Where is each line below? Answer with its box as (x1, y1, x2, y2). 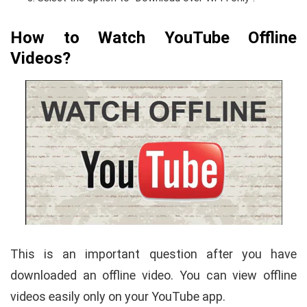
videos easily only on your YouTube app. (10, 289, 225, 304)
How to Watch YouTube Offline (10, 28, 297, 48)
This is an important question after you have (10, 247, 297, 262)
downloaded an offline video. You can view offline (10, 268, 297, 283)
